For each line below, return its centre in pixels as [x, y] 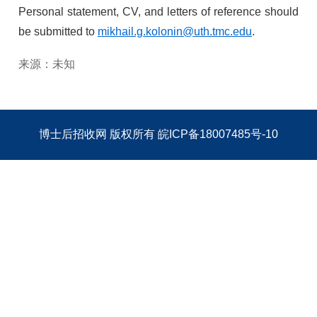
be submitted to [58, 31]
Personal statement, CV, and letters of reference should [158, 12]
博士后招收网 [73, 134]
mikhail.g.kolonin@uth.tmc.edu [175, 31]
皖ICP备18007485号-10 [218, 134]
